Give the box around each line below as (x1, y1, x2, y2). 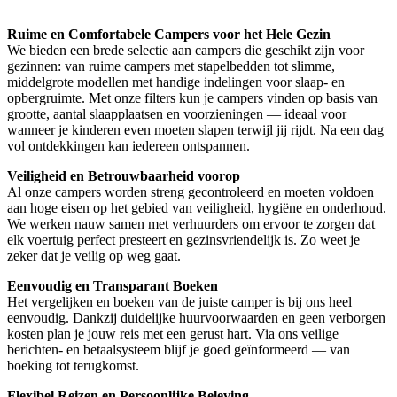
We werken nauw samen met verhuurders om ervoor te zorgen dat (7, 216, 375, 232)
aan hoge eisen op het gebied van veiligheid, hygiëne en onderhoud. (7, 200, 386, 216)
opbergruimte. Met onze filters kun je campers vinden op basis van (7, 90, 378, 106)
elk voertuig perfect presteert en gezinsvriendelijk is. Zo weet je (7, 232, 360, 248)
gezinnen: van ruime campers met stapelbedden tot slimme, (7, 58, 335, 74)
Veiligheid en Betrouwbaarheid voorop (7, 168, 240, 184)
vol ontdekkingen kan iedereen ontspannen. (7, 138, 250, 154)
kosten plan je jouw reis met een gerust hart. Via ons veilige (7, 326, 339, 342)
